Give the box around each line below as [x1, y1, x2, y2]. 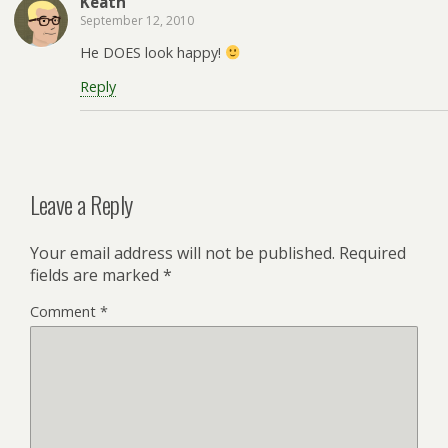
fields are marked [30, 263, 163, 286]
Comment [30, 301, 100, 321]
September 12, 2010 [80, 11, 194, 29]
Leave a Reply [30, 185, 133, 222]
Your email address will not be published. [30, 241, 335, 264]
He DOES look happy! [80, 43, 225, 63]
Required [339, 241, 406, 264]
